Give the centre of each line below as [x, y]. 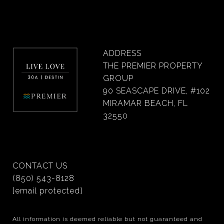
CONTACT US [40, 166]
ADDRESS [122, 53]
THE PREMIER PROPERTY [153, 66]
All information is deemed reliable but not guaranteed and [107, 219]
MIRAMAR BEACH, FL [146, 103]
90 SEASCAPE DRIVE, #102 [157, 91]
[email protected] [47, 191]
